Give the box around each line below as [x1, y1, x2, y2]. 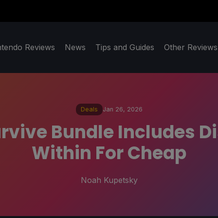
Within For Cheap [32, 140, 186, 165]
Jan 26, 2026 [102, 106, 143, 113]
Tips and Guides [95, 42, 154, 53]
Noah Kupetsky [80, 175, 138, 185]
